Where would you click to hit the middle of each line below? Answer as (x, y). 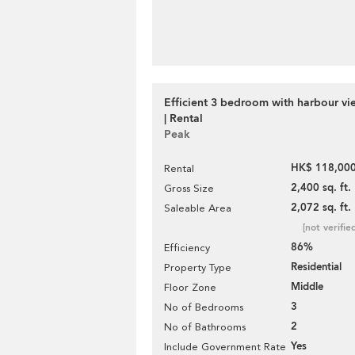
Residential (316, 267)
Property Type (198, 267)
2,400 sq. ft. (321, 188)
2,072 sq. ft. (321, 208)
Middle (307, 287)
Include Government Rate (225, 347)
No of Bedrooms (204, 307)
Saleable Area (198, 208)
